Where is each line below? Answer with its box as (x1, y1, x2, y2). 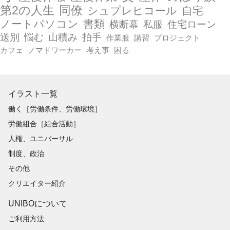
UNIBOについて (8, 199, 67, 208)
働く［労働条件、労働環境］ (8, 104, 102, 113)
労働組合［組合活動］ (8, 119, 80, 128)
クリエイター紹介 (8, 179, 66, 187)
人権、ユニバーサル (8, 134, 73, 143)
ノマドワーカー (28, 45, 82, 54)
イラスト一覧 (8, 89, 57, 98)
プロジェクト (154, 33, 200, 42)
